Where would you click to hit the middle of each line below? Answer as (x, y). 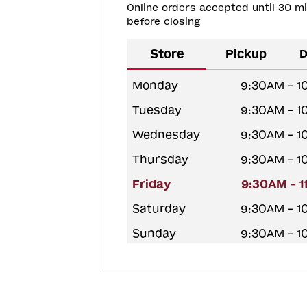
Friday (152, 184)
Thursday (160, 159)
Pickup (246, 54)
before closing (164, 21)
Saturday (159, 208)
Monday (155, 85)
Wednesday (166, 134)
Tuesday (157, 110)
